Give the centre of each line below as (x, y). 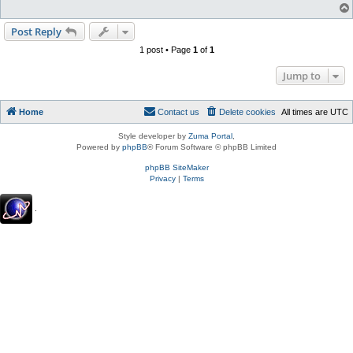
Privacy (162, 179)
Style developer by (153, 136)
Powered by (99, 147)
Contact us (178, 112)
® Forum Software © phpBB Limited (212, 147)
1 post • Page (166, 50)
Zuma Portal (210, 136)
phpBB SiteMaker (176, 168)
